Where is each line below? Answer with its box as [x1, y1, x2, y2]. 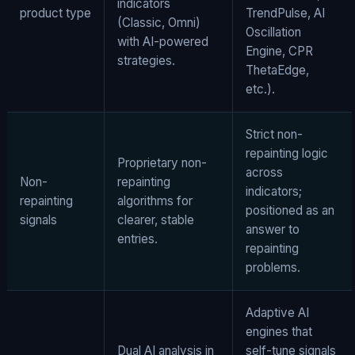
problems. [246, 259, 300, 275]
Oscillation [246, 24, 301, 40]
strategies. [117, 52, 175, 68]
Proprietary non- [117, 155, 207, 170]
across [246, 164, 283, 180]
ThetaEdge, [246, 62, 309, 78]
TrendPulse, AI [246, 5, 325, 21]
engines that [246, 323, 312, 339]
